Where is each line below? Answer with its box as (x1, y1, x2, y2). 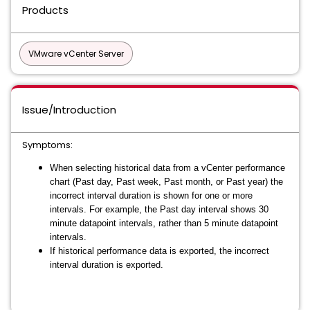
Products (22, 3, 69, 17)
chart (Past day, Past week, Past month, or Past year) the (50, 176, 283, 187)
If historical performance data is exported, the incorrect (50, 246, 269, 256)
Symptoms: (22, 138, 73, 152)
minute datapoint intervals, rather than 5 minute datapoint (50, 218, 278, 228)
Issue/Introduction (22, 102, 116, 117)
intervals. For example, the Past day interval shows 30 (50, 204, 268, 215)
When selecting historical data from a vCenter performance (50, 163, 285, 173)
